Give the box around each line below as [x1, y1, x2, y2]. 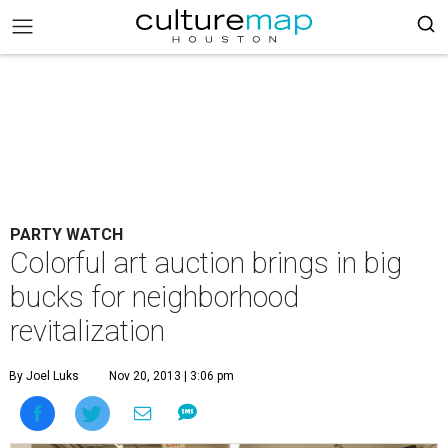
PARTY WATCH [10, 225, 123, 244]
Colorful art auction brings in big [10, 246, 402, 280]
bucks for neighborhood [10, 280, 299, 314]
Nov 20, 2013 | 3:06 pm [109, 369, 234, 383]
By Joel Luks [9, 369, 79, 383]
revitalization [10, 314, 165, 348]
